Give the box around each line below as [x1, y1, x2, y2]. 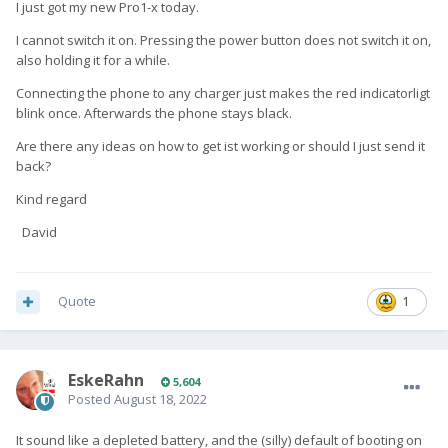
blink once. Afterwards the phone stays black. [16, 104, 295, 123]
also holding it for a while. [16, 51, 173, 70]
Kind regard [16, 190, 87, 209]
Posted [68, 390, 114, 409]
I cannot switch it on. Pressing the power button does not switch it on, [16, 31, 431, 50]
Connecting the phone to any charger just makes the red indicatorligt [16, 84, 430, 103]
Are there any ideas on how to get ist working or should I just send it [16, 137, 425, 156]
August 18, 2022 [114, 390, 207, 409]
